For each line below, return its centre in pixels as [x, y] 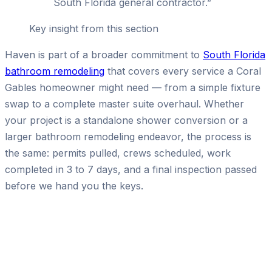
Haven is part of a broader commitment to [104, 54]
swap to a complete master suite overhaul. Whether [124, 104]
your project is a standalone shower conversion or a [126, 120]
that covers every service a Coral [183, 71]
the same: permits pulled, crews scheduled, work [118, 153]
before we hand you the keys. [74, 185]
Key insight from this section [94, 28]
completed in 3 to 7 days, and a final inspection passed [131, 169]
